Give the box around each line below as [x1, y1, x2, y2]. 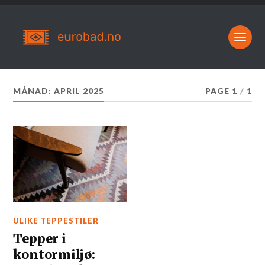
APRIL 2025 [54, 86, 105, 96]
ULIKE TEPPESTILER [13, 215, 99, 225]
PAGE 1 [205, 86, 237, 96]
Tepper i [13, 230, 66, 247]
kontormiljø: [13, 246, 95, 263]
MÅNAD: [13, 86, 54, 96]
